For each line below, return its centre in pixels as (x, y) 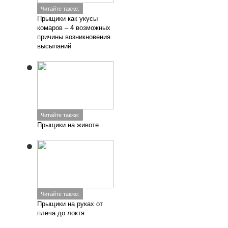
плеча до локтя (61, 213)
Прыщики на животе (68, 125)
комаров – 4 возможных (74, 28)
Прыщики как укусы (68, 19)
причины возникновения (74, 37)
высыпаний (54, 46)
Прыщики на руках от (70, 204)
